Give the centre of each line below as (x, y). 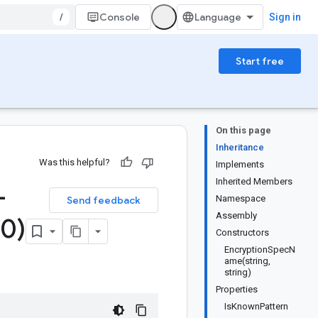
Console (120, 17)
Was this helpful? (75, 162)
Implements (240, 164)
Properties (237, 289)
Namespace (241, 198)
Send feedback (104, 200)
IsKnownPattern (256, 306)
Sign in (285, 17)
